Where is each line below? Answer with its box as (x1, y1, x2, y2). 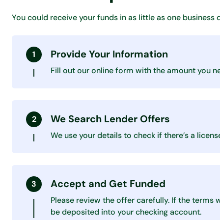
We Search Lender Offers (51, 112, 170, 125)
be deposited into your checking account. (51, 207, 201, 217)
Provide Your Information (51, 48, 168, 60)
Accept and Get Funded (51, 177, 165, 190)
